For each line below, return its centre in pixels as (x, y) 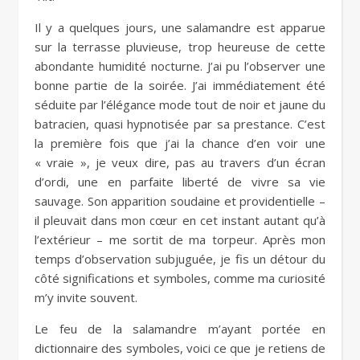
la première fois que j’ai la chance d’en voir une (180, 143)
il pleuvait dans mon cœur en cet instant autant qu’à (180, 220)
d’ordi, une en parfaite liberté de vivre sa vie (180, 181)
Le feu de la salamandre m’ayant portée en (180, 328)
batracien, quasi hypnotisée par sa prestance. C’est (180, 123)
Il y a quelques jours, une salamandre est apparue (180, 27)
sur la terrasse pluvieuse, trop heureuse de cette (180, 46)
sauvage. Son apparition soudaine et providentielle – (180, 200)
